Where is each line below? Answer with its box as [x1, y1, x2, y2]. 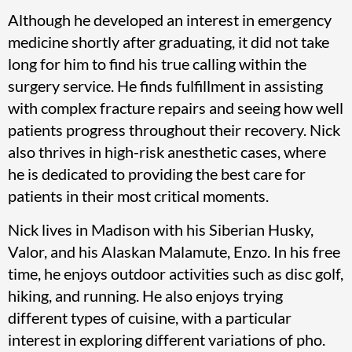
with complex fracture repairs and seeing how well [8, 98, 343, 117]
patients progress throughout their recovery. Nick [8, 120, 340, 139]
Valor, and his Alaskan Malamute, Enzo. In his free [8, 242, 340, 261]
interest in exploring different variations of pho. [8, 330, 325, 349]
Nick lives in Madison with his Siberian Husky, [8, 220, 313, 239]
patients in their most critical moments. [8, 186, 269, 205]
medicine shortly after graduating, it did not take [8, 32, 329, 51]
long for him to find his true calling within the [8, 54, 306, 73]
